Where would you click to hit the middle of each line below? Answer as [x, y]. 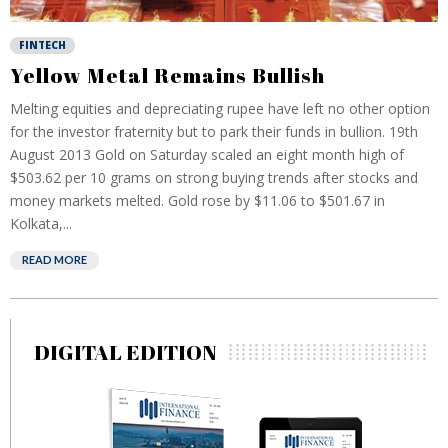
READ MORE [54, 259]
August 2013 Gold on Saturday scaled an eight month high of [207, 154]
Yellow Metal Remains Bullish [167, 75]
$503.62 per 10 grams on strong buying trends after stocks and [214, 177]
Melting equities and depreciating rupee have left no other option [220, 108]
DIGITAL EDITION [125, 352]
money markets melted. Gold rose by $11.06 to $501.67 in [197, 200]
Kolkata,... [41, 223]
